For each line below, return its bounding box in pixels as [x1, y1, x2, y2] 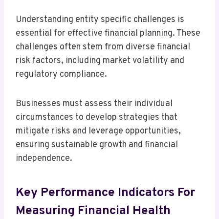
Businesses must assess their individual [16, 98, 173, 110]
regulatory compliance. [16, 69, 107, 81]
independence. [16, 153, 72, 165]
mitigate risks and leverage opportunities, [16, 126, 181, 137]
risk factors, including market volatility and [16, 55, 184, 67]
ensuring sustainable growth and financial [16, 139, 178, 151]
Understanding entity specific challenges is [16, 14, 184, 26]
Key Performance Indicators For [16, 185, 195, 201]
